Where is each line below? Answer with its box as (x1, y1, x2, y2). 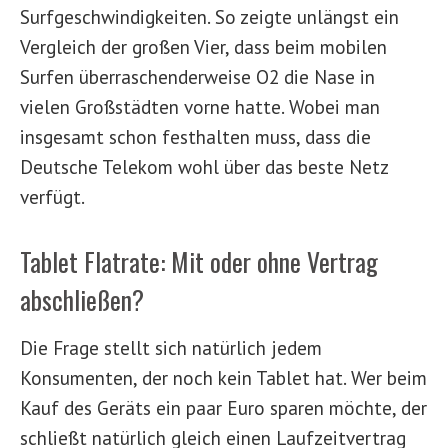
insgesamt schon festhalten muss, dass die (20, 123, 371, 149)
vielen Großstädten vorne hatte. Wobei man (20, 93, 380, 119)
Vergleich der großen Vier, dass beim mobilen (20, 33, 387, 59)
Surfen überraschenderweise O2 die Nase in (20, 63, 375, 89)
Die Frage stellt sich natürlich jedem (20, 335, 322, 361)
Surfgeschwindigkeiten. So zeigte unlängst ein (20, 3, 399, 29)
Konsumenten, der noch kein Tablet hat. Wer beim (20, 365, 427, 391)
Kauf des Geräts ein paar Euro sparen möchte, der (20, 395, 427, 421)
